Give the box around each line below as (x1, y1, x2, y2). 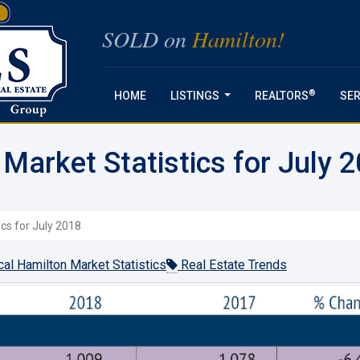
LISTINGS (170, 89, 219, 102)
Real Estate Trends (178, 257, 287, 272)
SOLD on (101, 23, 192, 54)
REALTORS (254, 89, 309, 102)
